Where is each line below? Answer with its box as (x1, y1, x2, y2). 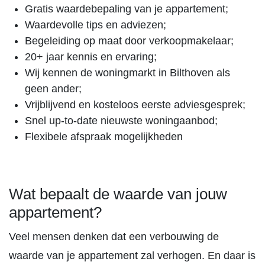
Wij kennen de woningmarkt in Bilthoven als (25, 67, 230, 79)
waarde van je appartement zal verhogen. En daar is (9, 250, 256, 261)
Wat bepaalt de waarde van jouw (9, 185, 227, 203)
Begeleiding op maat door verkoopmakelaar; (25, 35, 234, 47)
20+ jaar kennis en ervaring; (25, 51, 157, 63)
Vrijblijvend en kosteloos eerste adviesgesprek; (25, 99, 245, 111)
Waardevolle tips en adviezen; (25, 19, 166, 31)
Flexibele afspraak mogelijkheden (25, 131, 183, 143)
